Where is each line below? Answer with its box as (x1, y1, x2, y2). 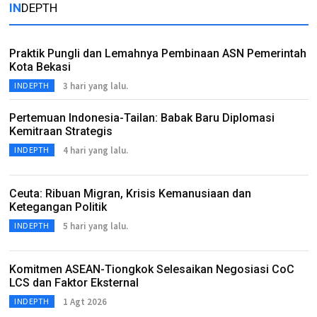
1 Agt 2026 (62, 295, 107, 308)
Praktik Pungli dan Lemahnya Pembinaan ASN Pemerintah (9, 47, 306, 60)
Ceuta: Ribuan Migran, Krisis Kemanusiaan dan (9, 187, 251, 200)
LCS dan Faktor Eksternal (9, 276, 139, 289)
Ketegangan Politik (9, 200, 107, 214)
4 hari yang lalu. (62, 144, 128, 156)
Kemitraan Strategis (9, 125, 113, 138)
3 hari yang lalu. (62, 79, 128, 92)
